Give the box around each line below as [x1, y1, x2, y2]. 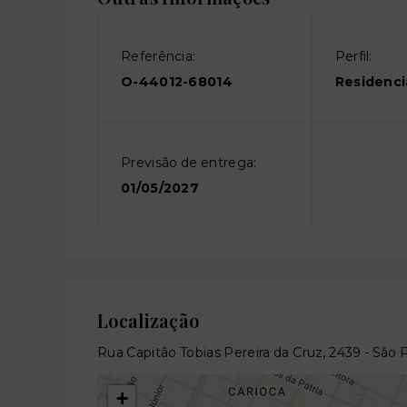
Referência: [121, 47, 196, 65]
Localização [97, 307, 200, 333]
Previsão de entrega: [121, 154, 257, 171]
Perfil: [334, 47, 372, 65]
